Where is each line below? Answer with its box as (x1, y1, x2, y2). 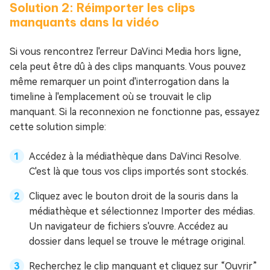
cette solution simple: (10, 121, 106, 133)
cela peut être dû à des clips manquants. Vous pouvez (10, 61, 246, 73)
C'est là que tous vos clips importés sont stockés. (29, 166, 248, 178)
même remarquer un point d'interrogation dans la (10, 76, 229, 88)
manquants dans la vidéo (10, 14, 159, 30)
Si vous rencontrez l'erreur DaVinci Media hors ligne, (10, 46, 241, 58)
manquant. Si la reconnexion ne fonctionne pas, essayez (10, 106, 260, 118)
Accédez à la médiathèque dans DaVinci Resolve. (29, 151, 241, 163)
